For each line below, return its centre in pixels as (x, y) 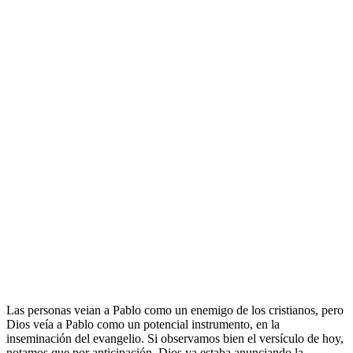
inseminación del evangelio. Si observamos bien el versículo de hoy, (175, 339)
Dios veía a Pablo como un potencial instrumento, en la (143, 325)
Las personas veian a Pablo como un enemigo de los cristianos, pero (175, 310)
